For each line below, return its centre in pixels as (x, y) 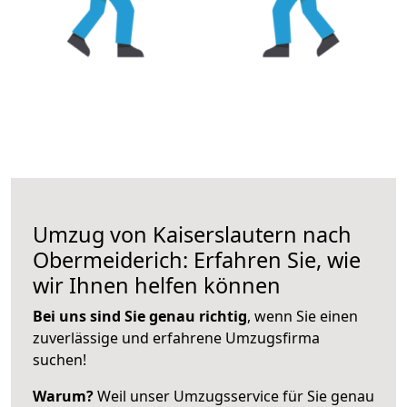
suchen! (60, 359)
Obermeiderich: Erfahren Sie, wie (197, 259)
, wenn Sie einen (303, 316)
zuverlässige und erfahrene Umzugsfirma (176, 338)
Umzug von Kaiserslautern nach (192, 234)
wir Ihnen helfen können (157, 285)
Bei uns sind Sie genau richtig (140, 316)
